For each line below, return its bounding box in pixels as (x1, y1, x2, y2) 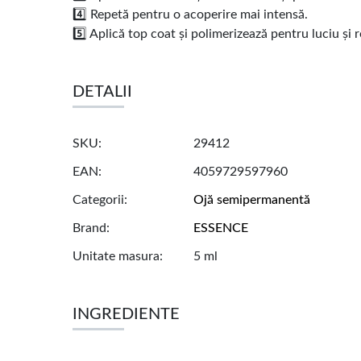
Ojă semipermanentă (193, 193, 310, 207)
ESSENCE (193, 222, 248, 235)
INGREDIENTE (73, 306, 180, 323)
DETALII (73, 84, 132, 101)
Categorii (73, 193, 124, 207)
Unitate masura (73, 250, 160, 263)
